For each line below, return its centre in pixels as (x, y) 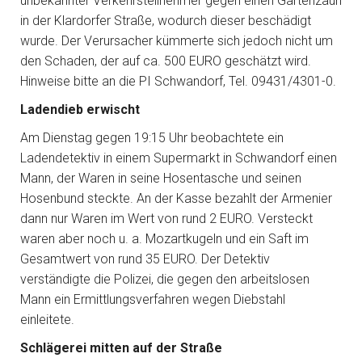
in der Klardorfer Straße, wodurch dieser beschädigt (166, 21)
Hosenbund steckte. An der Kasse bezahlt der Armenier (176, 198)
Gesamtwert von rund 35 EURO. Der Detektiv (145, 259)
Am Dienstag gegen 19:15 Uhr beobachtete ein (152, 138)
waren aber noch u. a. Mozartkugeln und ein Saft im (164, 239)
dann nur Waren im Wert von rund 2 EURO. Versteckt (166, 219)
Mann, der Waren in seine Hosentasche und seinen (161, 178)
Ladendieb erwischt (80, 109)
